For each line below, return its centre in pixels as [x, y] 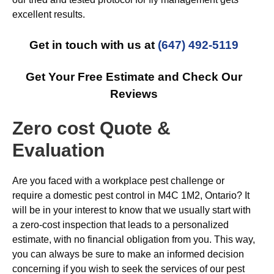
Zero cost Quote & [91, 128]
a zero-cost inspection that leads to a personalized [120, 225]
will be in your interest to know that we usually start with [131, 210]
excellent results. [49, 14]
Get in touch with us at [94, 45]
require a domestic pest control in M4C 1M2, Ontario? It [131, 195]
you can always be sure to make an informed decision [128, 254]
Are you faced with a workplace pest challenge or [118, 181]
